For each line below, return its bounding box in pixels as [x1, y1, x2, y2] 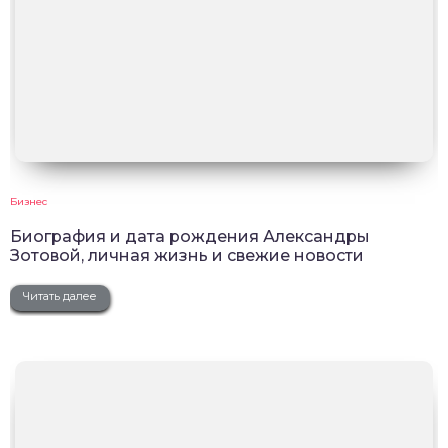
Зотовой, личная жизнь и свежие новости [10, 245, 364, 265]
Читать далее [23, 288, 97, 303]
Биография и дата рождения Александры [10, 226, 370, 246]
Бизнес [10, 194, 47, 208]
